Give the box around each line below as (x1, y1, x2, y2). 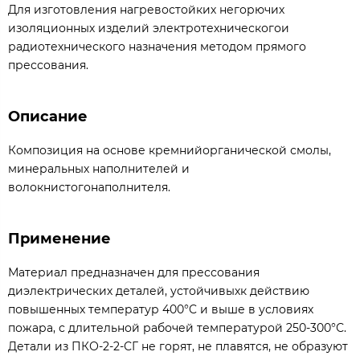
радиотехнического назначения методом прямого (8, 39, 306, 54)
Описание (8, 107, 88, 125)
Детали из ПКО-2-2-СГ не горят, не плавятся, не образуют (8, 338, 348, 354)
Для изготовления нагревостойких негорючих (8, 2, 284, 17)
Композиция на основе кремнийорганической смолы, (8, 142, 331, 157)
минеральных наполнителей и (8, 161, 190, 176)
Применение (8, 229, 111, 247)
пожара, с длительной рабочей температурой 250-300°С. (8, 320, 346, 335)
